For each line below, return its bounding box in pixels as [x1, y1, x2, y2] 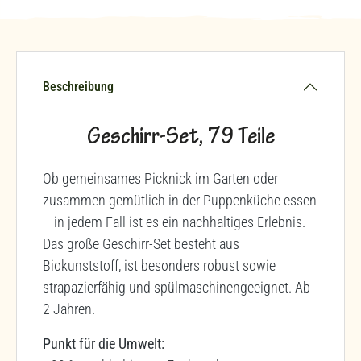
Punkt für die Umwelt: [43, 334, 164, 352]
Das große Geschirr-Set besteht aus [43, 234, 239, 252]
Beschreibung [43, 78, 114, 94]
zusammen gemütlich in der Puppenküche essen [43, 191, 317, 209]
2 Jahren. [43, 300, 95, 317]
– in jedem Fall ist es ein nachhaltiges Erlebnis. [43, 213, 305, 230]
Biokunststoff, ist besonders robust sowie [43, 256, 276, 274]
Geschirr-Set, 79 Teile [86, 125, 275, 151]
